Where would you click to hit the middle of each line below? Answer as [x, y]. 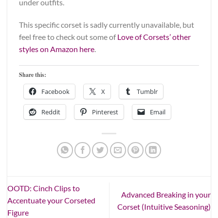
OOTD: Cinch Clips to [44, 188]
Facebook [55, 91]
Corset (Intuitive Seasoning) [164, 206]
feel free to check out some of [68, 36]
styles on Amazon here [57, 49]
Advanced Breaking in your [166, 194]
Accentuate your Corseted [51, 200]
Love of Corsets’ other [154, 36]
